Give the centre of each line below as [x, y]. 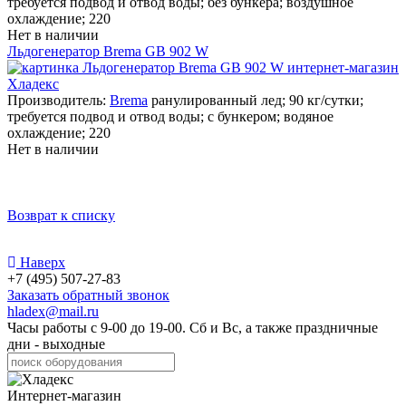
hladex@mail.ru [53, 312]
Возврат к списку [61, 216]
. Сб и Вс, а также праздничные [280, 328]
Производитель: [58, 100]
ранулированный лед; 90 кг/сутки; [257, 100]
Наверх [41, 263]
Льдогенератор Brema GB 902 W [108, 51]
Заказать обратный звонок [88, 295]
